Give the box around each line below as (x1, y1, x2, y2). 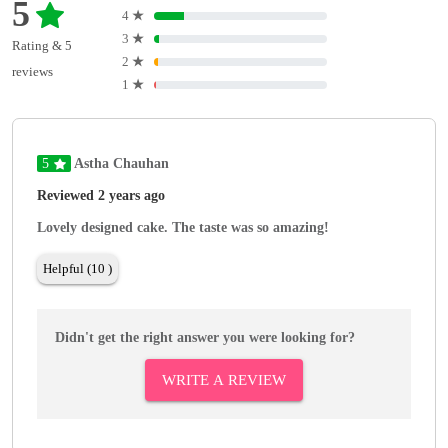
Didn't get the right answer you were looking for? (55, 330, 355, 346)
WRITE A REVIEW (162, 372, 286, 389)
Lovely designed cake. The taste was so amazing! (37, 220, 329, 236)
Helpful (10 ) (43, 261, 112, 277)
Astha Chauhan (71, 156, 169, 172)
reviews (12, 63, 53, 79)
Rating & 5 (12, 37, 72, 53)
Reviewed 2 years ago (37, 188, 165, 204)
